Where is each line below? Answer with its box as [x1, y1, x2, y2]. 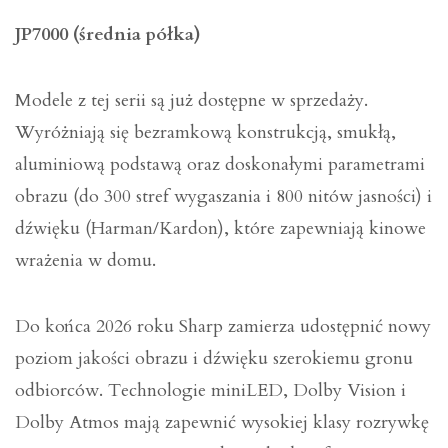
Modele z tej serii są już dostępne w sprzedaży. [15, 87, 368, 113]
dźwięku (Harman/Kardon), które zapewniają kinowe [15, 215, 426, 241]
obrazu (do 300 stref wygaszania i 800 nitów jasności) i [15, 183, 432, 209]
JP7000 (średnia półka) [15, 21, 201, 47]
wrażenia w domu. [15, 247, 156, 273]
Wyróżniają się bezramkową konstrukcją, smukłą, [15, 119, 396, 145]
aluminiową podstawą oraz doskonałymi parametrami [15, 151, 425, 177]
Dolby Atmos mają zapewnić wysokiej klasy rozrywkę [15, 410, 429, 436]
